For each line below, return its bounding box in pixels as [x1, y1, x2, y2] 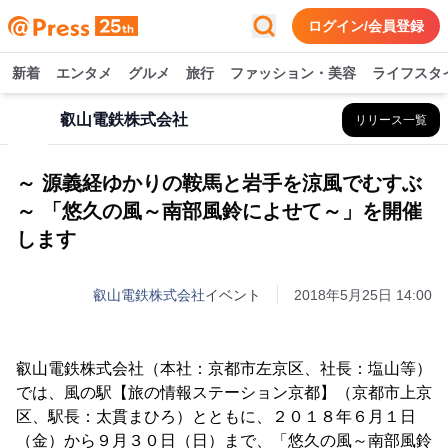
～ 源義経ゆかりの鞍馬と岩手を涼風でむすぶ [16, 172, 422, 194]
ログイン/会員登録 [308, 18, 424, 34]
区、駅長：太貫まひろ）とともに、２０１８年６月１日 [16, 408, 416, 425]
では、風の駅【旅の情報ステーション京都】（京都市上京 [16, 384, 432, 401]
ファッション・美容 [230, 65, 356, 81]
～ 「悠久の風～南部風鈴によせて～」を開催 [16, 200, 422, 222]
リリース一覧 [355, 113, 427, 127]
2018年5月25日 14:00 [294, 287, 432, 303]
